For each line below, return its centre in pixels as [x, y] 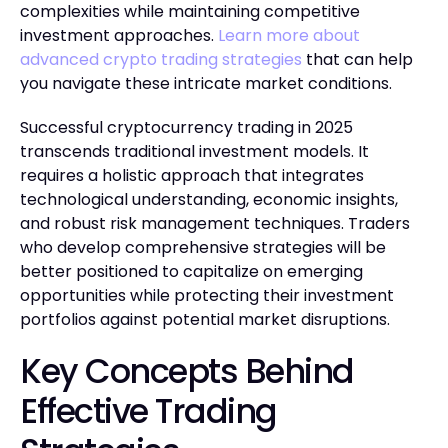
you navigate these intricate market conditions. [206, 83]
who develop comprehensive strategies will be [203, 247]
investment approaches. [119, 35]
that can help [357, 59]
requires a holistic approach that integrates [192, 175]
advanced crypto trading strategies [161, 59]
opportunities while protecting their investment [207, 295]
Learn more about [289, 35]
